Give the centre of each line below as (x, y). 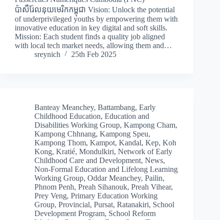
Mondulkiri (96, 152)
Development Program (69, 214)
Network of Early (145, 152)
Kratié (66, 152)
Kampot (102, 143)
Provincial (74, 205)
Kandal (130, 143)
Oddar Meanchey (114, 178)
